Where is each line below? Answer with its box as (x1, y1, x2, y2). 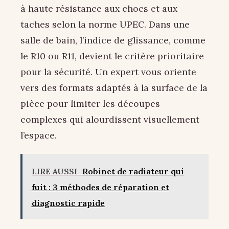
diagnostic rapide (31, 197, 105, 208)
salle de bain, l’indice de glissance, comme (20, 34, 205, 47)
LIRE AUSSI (31, 166, 77, 176)
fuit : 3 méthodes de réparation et (31, 181, 169, 192)
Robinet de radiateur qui (82, 166, 184, 176)
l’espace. (20, 129, 57, 142)
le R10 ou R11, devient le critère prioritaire (20, 50, 204, 62)
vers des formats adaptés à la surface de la (20, 82, 208, 94)
